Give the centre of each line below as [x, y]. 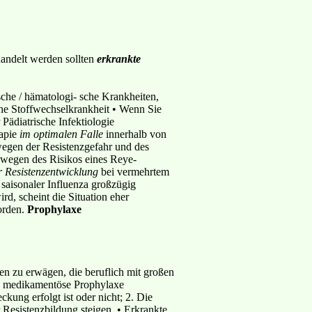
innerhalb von [135, 134]
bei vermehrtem [134, 171]
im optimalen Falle [61, 134]
